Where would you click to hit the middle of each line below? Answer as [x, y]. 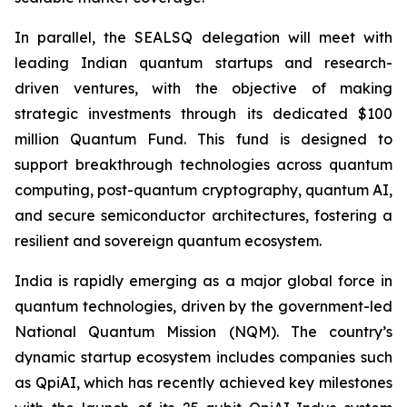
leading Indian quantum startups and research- [203, 63]
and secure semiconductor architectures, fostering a [203, 215]
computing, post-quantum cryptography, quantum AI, [203, 190]
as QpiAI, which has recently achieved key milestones [203, 382]
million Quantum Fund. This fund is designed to [203, 139]
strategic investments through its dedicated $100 [203, 114]
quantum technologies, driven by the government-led [203, 306]
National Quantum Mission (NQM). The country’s [203, 332]
